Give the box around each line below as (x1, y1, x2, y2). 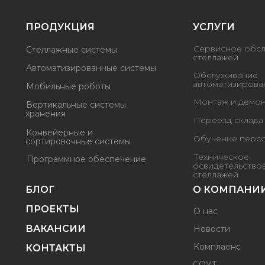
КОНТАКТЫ (25, 242, 86, 254)
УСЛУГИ (193, 21, 235, 33)
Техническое (193, 151, 249, 162)
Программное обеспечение (27, 153, 146, 164)
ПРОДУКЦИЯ (25, 21, 95, 33)
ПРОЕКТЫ (25, 203, 79, 215)
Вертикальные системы (26, 99, 126, 110)
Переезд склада (193, 114, 263, 125)
